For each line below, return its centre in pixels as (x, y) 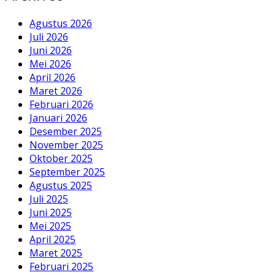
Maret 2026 (56, 91)
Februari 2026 (61, 104)
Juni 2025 (51, 212)
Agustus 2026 (61, 23)
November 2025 (66, 145)
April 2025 (52, 239)
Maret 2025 (56, 253)
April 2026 (52, 77)
